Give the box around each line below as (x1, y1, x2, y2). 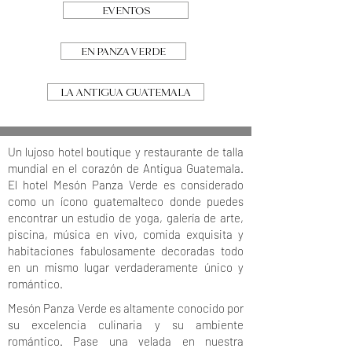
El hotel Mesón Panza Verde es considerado (8, 178, 244, 192)
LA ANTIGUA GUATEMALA (60, 85, 191, 99)
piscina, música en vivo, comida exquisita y (8, 227, 244, 241)
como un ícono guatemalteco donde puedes (8, 194, 244, 208)
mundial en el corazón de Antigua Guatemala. (8, 161, 244, 175)
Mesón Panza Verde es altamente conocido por (8, 301, 244, 315)
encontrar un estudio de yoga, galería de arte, (8, 211, 244, 225)
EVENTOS (101, 3, 150, 17)
